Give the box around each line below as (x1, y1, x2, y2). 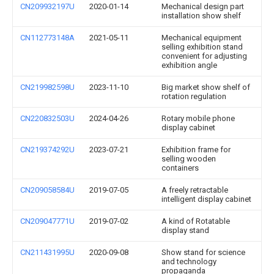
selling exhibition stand (161, 42, 243, 51)
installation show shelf (161, 11, 241, 20)
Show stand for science (161, 248, 245, 257)
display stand (161, 226, 209, 235)
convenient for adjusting (161, 51, 247, 61)
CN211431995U (20, 248, 75, 257)
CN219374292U (20, 145, 75, 154)
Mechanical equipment (161, 33, 242, 42)
